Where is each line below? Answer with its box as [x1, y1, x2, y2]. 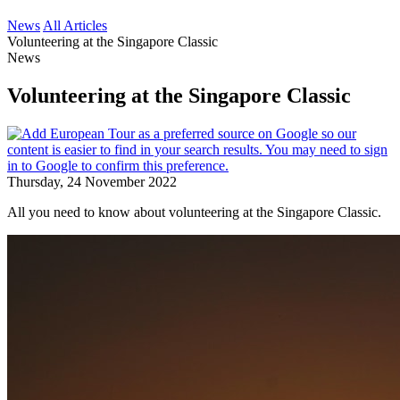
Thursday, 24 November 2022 [7, 173, 177, 189]
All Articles [43, 18, 107, 33]
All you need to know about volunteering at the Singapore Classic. [7, 204, 381, 220]
